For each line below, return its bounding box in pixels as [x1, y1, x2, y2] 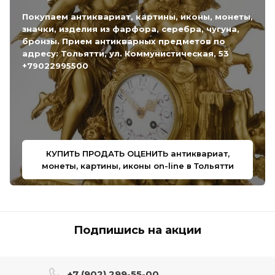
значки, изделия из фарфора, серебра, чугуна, [22, 24, 239, 34]
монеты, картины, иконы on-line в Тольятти [41, 161, 234, 171]
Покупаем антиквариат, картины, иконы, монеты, [22, 12, 253, 21]
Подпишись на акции [74, 223, 201, 237]
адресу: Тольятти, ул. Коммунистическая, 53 [22, 48, 229, 58]
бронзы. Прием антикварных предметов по [22, 36, 225, 46]
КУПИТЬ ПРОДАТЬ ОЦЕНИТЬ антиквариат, [45, 149, 230, 158]
